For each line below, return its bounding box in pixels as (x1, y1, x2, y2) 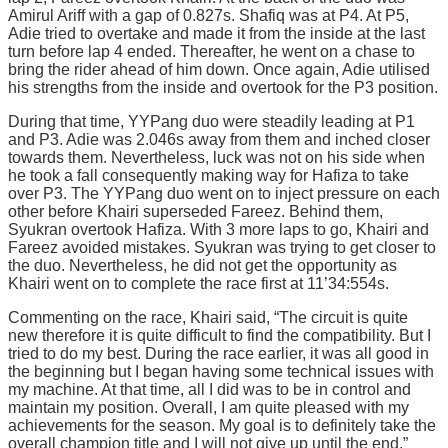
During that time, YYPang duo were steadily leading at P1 (8, 112, 415, 130)
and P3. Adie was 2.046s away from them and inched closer (8, 130, 430, 148)
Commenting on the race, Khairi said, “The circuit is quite (8, 308, 408, 326)
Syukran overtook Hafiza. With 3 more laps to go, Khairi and (8, 220, 429, 238)
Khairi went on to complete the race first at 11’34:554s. (8, 274, 389, 292)
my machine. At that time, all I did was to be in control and (8, 380, 411, 398)
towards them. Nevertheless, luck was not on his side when (8, 148, 425, 166)
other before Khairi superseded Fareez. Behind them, (8, 202, 383, 220)
